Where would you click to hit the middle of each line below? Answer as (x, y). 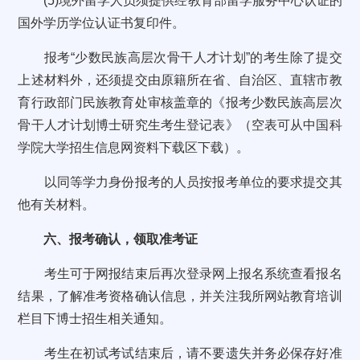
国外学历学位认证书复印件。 (102, 23)
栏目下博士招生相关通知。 (95, 319)
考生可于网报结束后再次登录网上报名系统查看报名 (180, 274)
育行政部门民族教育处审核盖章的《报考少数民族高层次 (180, 102)
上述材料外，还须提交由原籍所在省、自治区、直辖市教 (180, 80)
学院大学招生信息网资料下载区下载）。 (134, 147)
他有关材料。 (57, 205)
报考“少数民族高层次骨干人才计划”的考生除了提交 (180, 57)
